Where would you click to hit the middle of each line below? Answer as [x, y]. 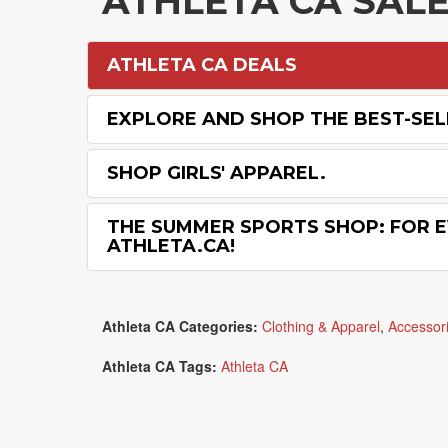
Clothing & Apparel [321, 326]
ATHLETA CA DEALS [202, 65]
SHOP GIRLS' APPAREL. [216, 173]
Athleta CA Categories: [180, 326]
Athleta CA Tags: [159, 366]
